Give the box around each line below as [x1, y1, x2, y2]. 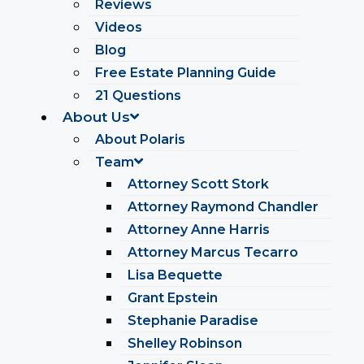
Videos [95, 19, 142, 35]
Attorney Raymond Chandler [128, 199, 318, 214]
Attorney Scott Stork [128, 176, 269, 192]
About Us [63, 109, 130, 125]
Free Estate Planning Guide [95, 65, 276, 80]
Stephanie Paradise [128, 313, 258, 328]
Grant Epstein [128, 290, 218, 305]
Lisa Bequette [128, 267, 223, 283]
